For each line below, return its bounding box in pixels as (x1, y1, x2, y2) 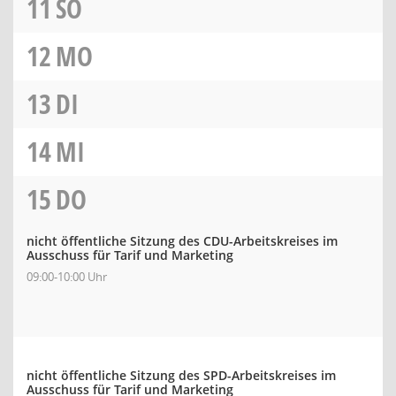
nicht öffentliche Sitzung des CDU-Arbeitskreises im (27, 232, 338, 249)
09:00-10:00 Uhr (27, 269, 107, 285)
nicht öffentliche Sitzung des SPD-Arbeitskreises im (27, 367, 336, 384)
